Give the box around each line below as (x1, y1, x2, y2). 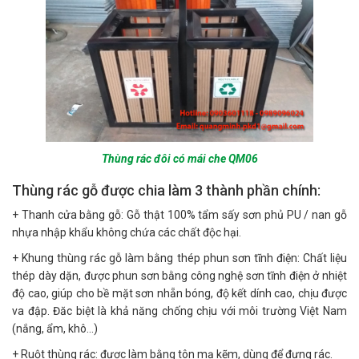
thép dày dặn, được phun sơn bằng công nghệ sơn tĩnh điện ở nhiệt (12, 268, 347, 282)
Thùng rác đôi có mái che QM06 (101, 151, 258, 165)
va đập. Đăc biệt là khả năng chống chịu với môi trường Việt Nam (12, 304, 347, 317)
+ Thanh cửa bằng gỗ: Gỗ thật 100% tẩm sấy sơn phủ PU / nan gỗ (12, 208, 347, 221)
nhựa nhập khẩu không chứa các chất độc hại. (12, 225, 241, 239)
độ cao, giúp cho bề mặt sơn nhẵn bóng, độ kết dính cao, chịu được (12, 286, 347, 300)
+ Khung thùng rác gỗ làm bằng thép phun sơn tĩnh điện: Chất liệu (12, 251, 347, 264)
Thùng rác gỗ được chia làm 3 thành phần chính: (12, 181, 321, 199)
